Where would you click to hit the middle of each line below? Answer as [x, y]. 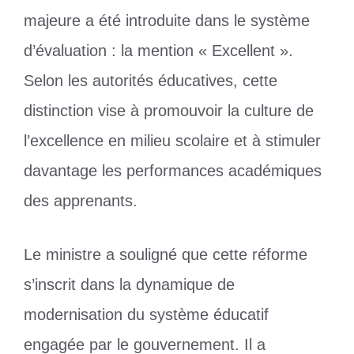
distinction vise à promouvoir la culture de [169, 111]
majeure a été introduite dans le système [167, 21]
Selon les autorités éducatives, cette [151, 81]
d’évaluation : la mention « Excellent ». [158, 51]
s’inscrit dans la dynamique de [129, 285]
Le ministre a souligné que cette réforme [166, 255]
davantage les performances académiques [173, 171]
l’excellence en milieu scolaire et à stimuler [172, 141]
